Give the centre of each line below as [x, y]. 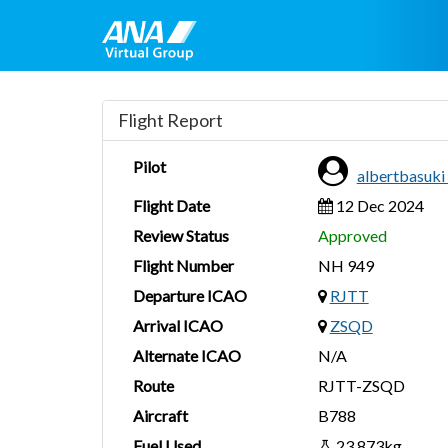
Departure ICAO [190, 295]
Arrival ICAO [178, 325]
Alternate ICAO [187, 355]
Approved [352, 235]
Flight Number [183, 265]
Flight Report [170, 120]
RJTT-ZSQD [361, 385]
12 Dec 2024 [378, 205]
